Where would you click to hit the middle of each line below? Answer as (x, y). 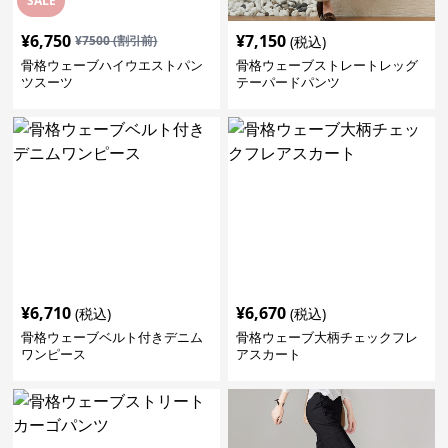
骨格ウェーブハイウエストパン (112, 65)
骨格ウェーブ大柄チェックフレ (326, 337)
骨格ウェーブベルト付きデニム (112, 337)
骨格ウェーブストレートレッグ (326, 65)
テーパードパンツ (287, 82)
